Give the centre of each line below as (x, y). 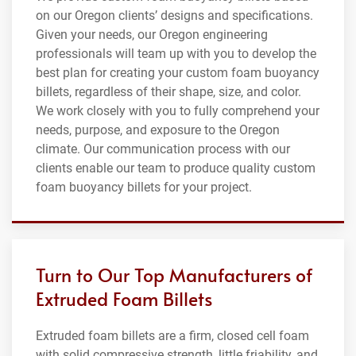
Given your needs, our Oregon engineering (152, 34)
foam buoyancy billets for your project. (144, 187)
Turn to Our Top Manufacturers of (174, 274)
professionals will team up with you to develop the (176, 53)
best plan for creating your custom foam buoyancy (178, 72)
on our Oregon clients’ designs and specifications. (174, 15)
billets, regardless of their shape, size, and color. (168, 91)
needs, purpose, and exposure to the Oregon (158, 130)
